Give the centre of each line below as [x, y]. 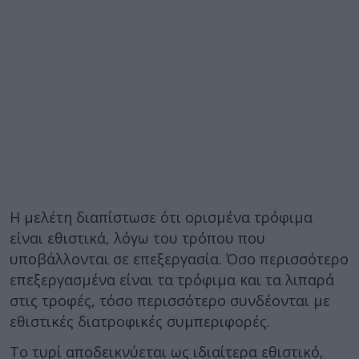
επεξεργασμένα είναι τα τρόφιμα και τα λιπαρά [172, 279]
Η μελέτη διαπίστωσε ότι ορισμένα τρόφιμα [161, 217]
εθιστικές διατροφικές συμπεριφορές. [140, 321]
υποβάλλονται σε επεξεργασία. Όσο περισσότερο [179, 258]
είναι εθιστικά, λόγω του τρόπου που [137, 238]
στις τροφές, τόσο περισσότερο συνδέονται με [170, 300]
